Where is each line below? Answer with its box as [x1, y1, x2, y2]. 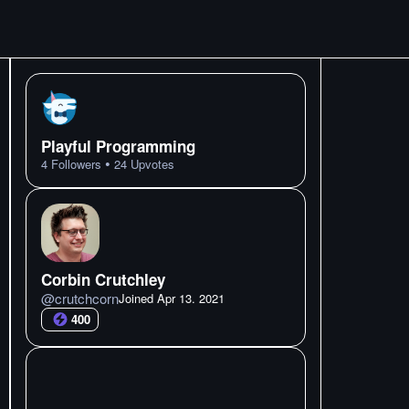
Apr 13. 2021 [157, 289, 225, 307]
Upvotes [127, 155, 174, 173]
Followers [47, 155, 101, 173]
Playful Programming [41, 135, 195, 157]
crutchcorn [55, 288, 119, 308]
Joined [119, 289, 157, 307]
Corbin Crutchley [41, 268, 165, 290]
